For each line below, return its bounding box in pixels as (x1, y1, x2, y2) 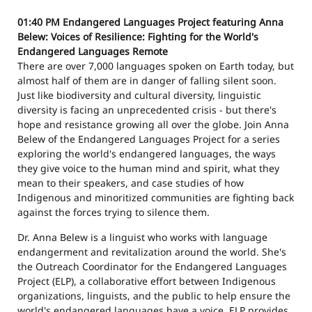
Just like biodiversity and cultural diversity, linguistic (17, 88, 261, 102)
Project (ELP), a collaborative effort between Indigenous (17, 274, 276, 288)
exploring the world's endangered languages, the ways (17, 147, 276, 161)
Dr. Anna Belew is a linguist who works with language (17, 230, 267, 244)
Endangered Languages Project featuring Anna (63, 15, 283, 29)
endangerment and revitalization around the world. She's (17, 244, 286, 258)
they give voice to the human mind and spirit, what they (17, 162, 279, 175)
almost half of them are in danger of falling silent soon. (17, 74, 276, 88)
